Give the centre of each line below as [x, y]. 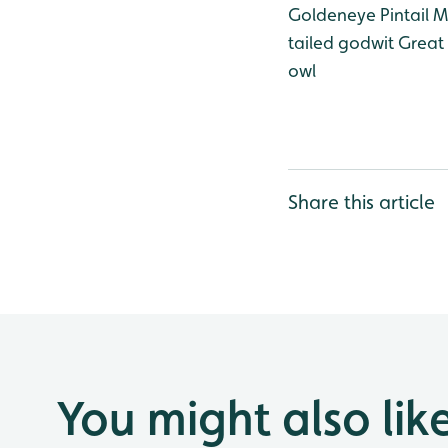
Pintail [402, 14]
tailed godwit [341, 42]
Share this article [361, 202]
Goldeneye [332, 14]
